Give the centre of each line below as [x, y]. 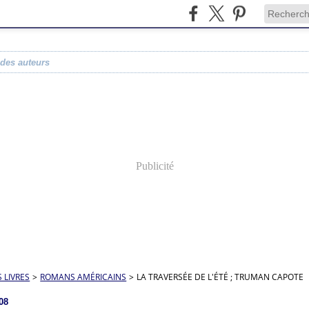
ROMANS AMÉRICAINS [83, 277]
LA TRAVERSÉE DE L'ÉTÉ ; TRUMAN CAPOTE [220, 277]
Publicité [154, 166]
